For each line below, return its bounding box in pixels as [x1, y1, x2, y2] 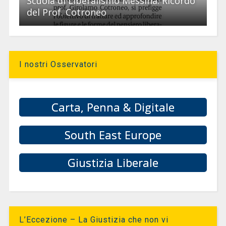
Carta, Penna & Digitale [51, 99, 175, 115]
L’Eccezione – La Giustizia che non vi [19, 214, 168, 224]
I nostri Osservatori [19, 59, 97, 69]
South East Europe [65, 127, 161, 143]
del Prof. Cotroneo [26, 6, 106, 18]
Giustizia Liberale [68, 155, 158, 171]
